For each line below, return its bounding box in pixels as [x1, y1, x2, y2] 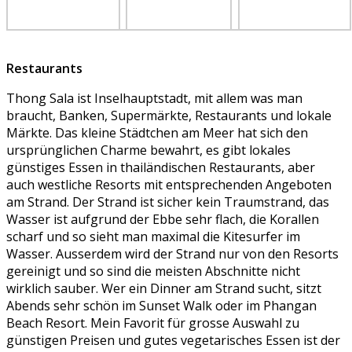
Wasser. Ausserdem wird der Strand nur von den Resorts [6, 245, 339, 263]
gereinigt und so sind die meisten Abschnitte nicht [6, 262, 300, 280]
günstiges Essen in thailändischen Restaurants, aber [6, 159, 315, 177]
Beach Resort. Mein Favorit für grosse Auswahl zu [6, 314, 299, 332]
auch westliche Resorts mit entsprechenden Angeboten [6, 176, 332, 194]
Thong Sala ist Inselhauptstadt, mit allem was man [6, 90, 302, 108]
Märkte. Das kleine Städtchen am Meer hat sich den [6, 124, 308, 142]
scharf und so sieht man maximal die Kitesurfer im [6, 228, 300, 246]
